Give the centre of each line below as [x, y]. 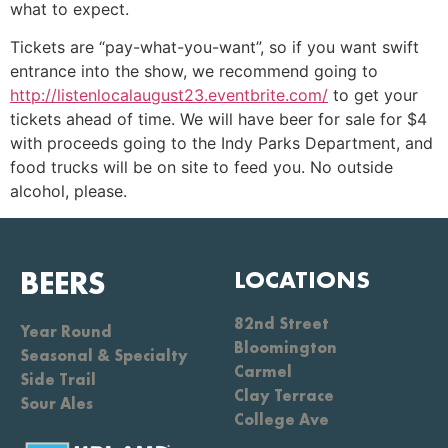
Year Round [66, 331]
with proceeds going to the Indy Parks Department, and [221, 143]
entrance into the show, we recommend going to [194, 71]
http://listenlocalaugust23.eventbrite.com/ [169, 95]
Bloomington [285, 347]
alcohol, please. [68, 191]
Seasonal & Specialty [104, 355]
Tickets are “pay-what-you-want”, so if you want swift [214, 47]
